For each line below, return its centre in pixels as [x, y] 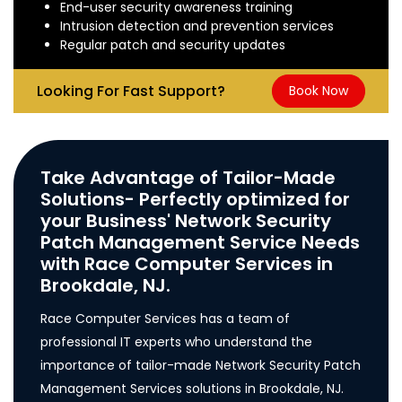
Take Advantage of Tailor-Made [188, 177]
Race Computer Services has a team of [165, 318]
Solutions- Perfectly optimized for [195, 199]
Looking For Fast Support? [131, 91]
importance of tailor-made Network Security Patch [201, 365]
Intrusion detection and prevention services [197, 26]
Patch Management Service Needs [200, 242]
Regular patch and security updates [175, 44]
